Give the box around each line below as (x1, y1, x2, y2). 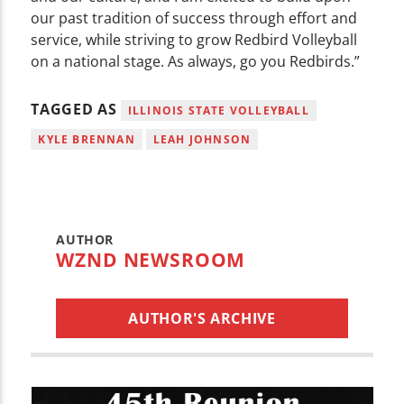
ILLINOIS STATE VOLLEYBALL (127, 102, 309, 118)
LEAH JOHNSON (152, 131, 252, 147)
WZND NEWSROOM (56, 246, 246, 272)
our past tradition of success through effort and (31, 8, 358, 29)
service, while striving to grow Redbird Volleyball (31, 30, 358, 50)
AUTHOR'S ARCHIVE (128, 308, 276, 328)
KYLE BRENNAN (38, 131, 135, 147)
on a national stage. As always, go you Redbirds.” (31, 51, 361, 72)
